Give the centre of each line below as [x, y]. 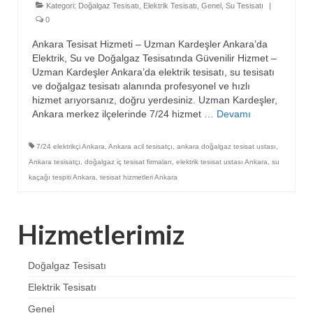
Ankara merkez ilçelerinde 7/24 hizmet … [124, 114]
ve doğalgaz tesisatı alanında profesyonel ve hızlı [141, 86]
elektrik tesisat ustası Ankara [222, 161]
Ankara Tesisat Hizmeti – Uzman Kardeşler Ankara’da [150, 44]
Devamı [234, 114]
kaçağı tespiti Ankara [62, 177]
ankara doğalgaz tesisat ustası [226, 146]
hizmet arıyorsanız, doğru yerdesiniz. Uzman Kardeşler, [155, 100]
